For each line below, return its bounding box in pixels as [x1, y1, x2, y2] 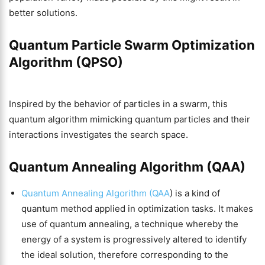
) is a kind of [170, 188, 220, 199]
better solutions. [9, 7, 77, 18]
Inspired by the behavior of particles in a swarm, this [9, 98, 228, 109]
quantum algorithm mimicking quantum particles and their [9, 114, 250, 125]
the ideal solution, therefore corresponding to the [21, 249, 228, 260]
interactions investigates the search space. [9, 129, 188, 140]
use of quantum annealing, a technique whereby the [21, 218, 238, 230]
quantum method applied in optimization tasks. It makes [21, 203, 253, 214]
